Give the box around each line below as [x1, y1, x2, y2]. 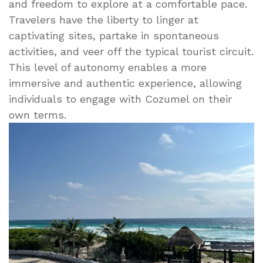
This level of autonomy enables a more [9, 60, 207, 73]
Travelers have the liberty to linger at [9, 13, 198, 26]
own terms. [9, 108, 66, 121]
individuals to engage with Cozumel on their [9, 92, 232, 105]
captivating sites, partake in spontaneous [9, 29, 219, 42]
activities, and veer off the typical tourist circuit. [9, 45, 254, 58]
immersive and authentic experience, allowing [9, 76, 242, 89]
